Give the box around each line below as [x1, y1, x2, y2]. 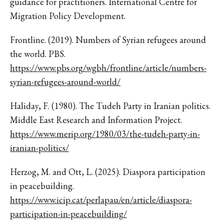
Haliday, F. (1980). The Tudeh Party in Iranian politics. [10, 99, 210, 111]
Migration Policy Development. [10, 9, 125, 21]
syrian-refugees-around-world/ [10, 75, 120, 87]
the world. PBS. [10, 47, 65, 59]
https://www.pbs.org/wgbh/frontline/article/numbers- [10, 61, 206, 73]
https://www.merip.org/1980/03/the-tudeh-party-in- [10, 127, 200, 139]
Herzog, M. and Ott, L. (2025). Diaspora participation [10, 165, 205, 177]
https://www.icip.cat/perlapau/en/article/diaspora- [10, 193, 192, 205]
